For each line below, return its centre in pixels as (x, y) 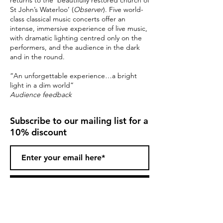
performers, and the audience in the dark (75, 47)
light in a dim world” (42, 85)
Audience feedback (41, 95)
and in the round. (38, 57)
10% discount (38, 132)
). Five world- (123, 9)
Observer (88, 9)
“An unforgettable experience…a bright (73, 76)
